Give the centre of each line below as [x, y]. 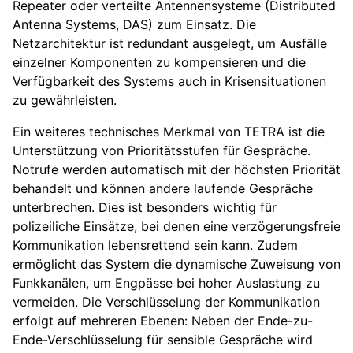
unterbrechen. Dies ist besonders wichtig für [145, 208]
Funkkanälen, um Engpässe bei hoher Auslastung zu [166, 283]
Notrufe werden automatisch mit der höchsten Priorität [176, 170]
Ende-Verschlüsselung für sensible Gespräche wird [163, 340]
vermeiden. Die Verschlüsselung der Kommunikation [166, 302]
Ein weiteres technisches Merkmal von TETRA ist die [169, 132]
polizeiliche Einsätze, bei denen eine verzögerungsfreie [176, 227]
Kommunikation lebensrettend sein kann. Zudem [155, 245]
